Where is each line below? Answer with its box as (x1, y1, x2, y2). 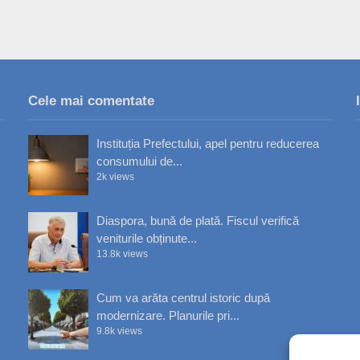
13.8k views (96, 248, 149, 260)
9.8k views (96, 325, 143, 337)
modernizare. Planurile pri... (96, 309, 240, 323)
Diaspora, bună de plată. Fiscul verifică (96, 214, 300, 228)
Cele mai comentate (28, 93, 155, 109)
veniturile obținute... (96, 231, 198, 246)
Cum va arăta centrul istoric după (96, 291, 271, 305)
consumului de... (96, 154, 183, 169)
